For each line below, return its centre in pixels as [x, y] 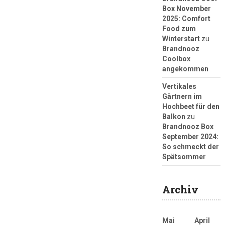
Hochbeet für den [191, 107]
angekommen [185, 69]
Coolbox [176, 59]
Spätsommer [184, 157]
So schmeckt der [190, 147]
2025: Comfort [186, 19]
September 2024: [190, 137]
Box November [186, 9]
